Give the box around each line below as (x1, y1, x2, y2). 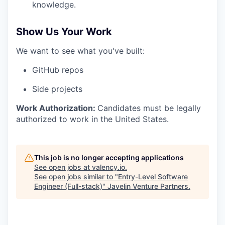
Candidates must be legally (97, 103, 201, 114)
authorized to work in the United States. (16, 114, 169, 125)
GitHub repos (32, 65, 83, 75)
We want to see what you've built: (16, 46, 145, 56)
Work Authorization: (16, 103, 97, 114)
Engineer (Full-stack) (34, 182, 102, 191)
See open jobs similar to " (34, 172, 118, 181)
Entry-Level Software (118, 172, 188, 181)
